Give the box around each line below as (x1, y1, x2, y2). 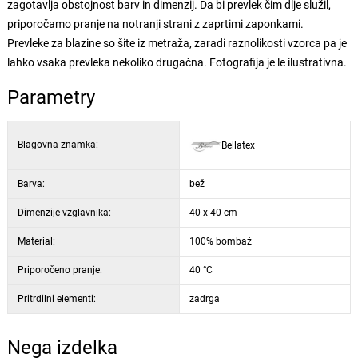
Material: (17, 236, 55, 247)
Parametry (6, 86, 95, 109)
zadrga (189, 293, 220, 304)
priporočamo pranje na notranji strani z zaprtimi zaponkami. (6, 18, 304, 30)
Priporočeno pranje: (17, 265, 102, 276)
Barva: (17, 178, 45, 189)
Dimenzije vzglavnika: (17, 207, 111, 218)
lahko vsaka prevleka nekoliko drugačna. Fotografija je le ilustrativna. (6, 56, 347, 69)
